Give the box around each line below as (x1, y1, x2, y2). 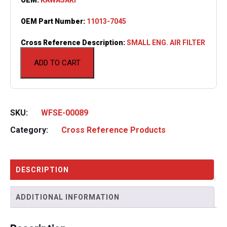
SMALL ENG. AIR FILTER (127, 38, 205, 47)
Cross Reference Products (61, 125, 166, 135)
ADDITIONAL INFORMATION (16, 193, 120, 201)
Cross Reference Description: (21, 38, 127, 47)
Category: (10, 125, 50, 135)
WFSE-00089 (41, 107, 88, 118)
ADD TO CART (34, 58, 81, 67)
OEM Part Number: (21, 17, 87, 25)
